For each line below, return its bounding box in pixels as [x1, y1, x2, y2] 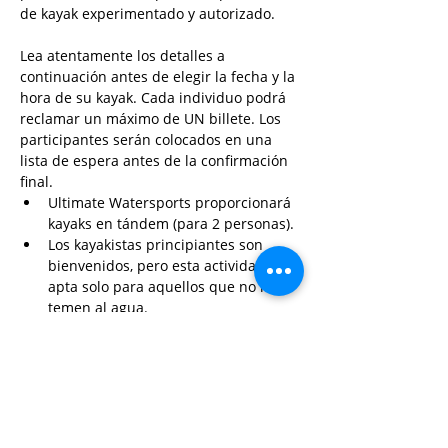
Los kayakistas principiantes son [48, 235, 267, 254]
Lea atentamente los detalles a [20, 46, 229, 65]
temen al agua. [48, 298, 148, 317]
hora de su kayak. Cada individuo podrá [20, 88, 290, 107]
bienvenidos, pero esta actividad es [48, 256, 288, 275]
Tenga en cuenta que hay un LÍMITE [48, 319, 292, 338]
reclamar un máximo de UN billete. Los [20, 109, 285, 128]
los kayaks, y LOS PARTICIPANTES [48, 361, 270, 380]
